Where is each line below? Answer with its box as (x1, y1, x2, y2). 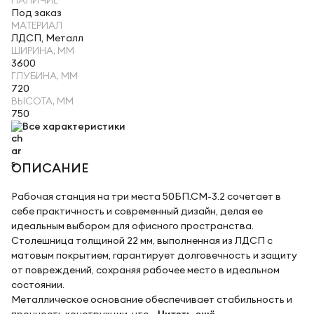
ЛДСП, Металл (11, 32, 83, 45)
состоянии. (11, 278, 64, 292)
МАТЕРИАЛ (11, 19, 62, 32)
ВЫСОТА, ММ (11, 95, 74, 108)
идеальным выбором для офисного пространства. (11, 219, 254, 233)
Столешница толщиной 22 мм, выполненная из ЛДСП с (11, 234, 273, 247)
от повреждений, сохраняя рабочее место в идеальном (11, 264, 280, 277)
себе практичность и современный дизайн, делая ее (11, 205, 263, 218)
